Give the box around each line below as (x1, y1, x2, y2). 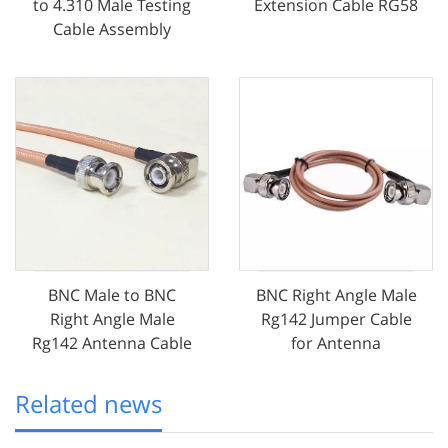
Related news (15, 387, 162, 421)
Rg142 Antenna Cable (32, 332, 192, 355)
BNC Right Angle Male (255, 284, 417, 307)
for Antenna (291, 332, 381, 355)
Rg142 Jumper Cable (260, 308, 412, 331)
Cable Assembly (53, 18, 171, 41)
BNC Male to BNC (48, 284, 176, 307)
